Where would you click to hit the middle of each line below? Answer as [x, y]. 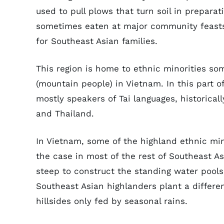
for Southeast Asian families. [97, 41]
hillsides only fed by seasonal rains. [112, 201]
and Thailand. [65, 113]
